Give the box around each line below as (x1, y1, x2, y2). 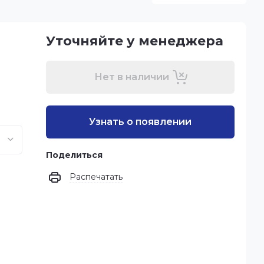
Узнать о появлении (89, 116, 192, 127)
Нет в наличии (94, 71, 169, 82)
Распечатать (70, 171, 123, 182)
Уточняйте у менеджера (46, 33, 223, 49)
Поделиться (46, 150, 103, 160)
